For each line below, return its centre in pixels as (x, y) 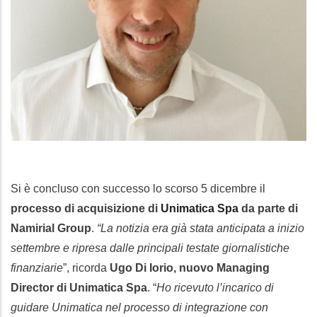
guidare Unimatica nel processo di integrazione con (139, 308)
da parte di (270, 209)
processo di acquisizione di (84, 209)
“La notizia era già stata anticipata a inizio (201, 229)
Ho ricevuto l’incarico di (215, 288)
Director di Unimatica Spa (79, 288)
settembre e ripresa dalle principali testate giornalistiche (150, 248)
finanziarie (37, 268)
